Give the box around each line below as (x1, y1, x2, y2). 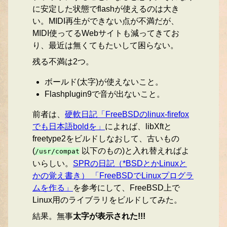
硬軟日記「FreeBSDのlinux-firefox (65, 110, 189, 119)
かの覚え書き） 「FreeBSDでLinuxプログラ (32, 171, 194, 180)
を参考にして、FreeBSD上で (73, 183, 180, 193)
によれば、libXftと (105, 122, 172, 131)
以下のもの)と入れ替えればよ (80, 146, 190, 156)
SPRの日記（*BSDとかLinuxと (73, 159, 187, 168)
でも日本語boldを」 (32, 122, 105, 131)
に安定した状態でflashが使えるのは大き (32, 5, 179, 14)
